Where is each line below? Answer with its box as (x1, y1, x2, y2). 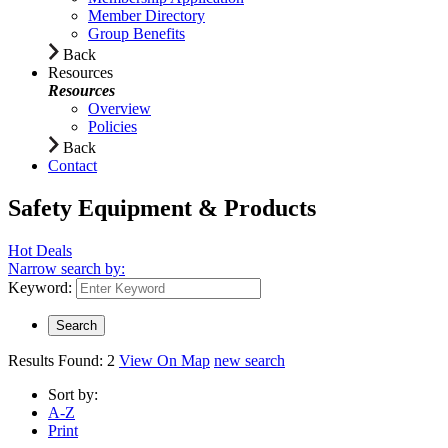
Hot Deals (8, 241, 72, 259)
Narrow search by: (8, 259, 125, 277)
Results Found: (8, 351, 107, 369)
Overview (88, 99, 151, 117)
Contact (48, 156, 97, 174)
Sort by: (48, 385, 98, 403)
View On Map (119, 351, 210, 369)
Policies (88, 117, 137, 135)
